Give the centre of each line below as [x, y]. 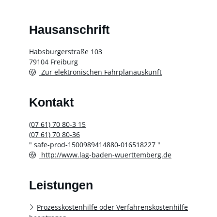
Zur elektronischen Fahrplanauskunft [101, 72]
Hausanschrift [69, 30]
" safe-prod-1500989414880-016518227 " [95, 144]
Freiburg [64, 62]
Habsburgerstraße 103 [66, 51]
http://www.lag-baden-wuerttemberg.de [105, 155]
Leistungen [61, 186]
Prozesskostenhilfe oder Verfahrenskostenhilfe [112, 207]
